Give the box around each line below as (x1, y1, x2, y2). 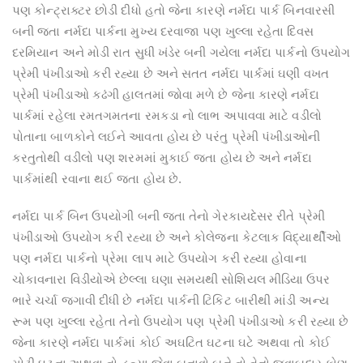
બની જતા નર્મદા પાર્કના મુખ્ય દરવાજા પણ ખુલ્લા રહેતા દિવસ (12, 24, 314, 38)
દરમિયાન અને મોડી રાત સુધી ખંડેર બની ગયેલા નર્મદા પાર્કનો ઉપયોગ (12, 45, 351, 59)
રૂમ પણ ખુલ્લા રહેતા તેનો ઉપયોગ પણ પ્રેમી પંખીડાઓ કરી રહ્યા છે (12, 314, 349, 328)
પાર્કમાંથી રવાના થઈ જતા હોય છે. (12, 172, 182, 186)
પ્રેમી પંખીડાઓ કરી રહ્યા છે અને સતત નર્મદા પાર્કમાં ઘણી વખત (12, 66, 329, 80)
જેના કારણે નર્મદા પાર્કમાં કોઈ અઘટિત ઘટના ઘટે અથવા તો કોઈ (12, 335, 331, 349)
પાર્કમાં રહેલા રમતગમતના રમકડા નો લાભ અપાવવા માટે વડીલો (12, 109, 322, 122)
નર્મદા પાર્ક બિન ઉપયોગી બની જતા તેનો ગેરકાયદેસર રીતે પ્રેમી (12, 209, 325, 223)
